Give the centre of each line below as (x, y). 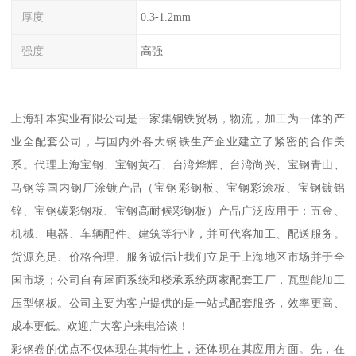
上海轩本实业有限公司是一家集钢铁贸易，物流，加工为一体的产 (178, 118)
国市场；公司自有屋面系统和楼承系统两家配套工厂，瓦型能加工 (178, 279)
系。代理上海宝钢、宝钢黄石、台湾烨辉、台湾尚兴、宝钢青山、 (178, 164)
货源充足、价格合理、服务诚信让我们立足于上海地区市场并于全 (178, 256)
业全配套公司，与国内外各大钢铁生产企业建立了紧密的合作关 (178, 141)
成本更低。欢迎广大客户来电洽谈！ (101, 325)
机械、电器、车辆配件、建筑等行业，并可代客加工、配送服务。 (178, 233)
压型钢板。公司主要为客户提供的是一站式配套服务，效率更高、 (178, 302)
